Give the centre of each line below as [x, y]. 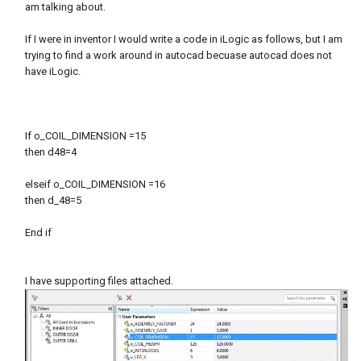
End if [38, 233]
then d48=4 [51, 152]
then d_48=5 [53, 201]
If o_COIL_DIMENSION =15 [85, 136]
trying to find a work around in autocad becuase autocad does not [178, 56]
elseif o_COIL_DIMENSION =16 [95, 185]
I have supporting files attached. [99, 281]
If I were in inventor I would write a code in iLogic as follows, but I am [184, 39]
